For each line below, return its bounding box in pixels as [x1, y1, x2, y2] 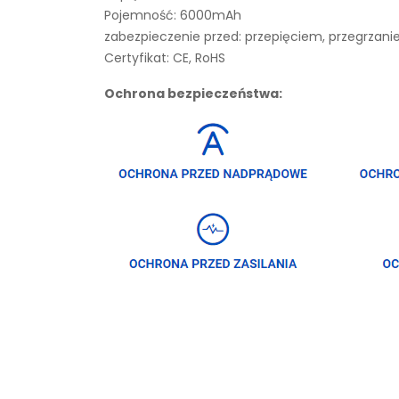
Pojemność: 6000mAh [104, 6, 241, 24]
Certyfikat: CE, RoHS [104, 49, 225, 67]
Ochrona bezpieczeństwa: [104, 85, 282, 102]
